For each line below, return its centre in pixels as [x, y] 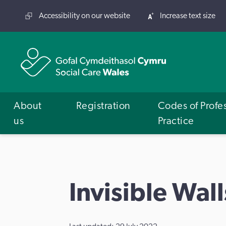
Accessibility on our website [84, 16]
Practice [176, 121]
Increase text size [187, 16]
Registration [103, 106]
